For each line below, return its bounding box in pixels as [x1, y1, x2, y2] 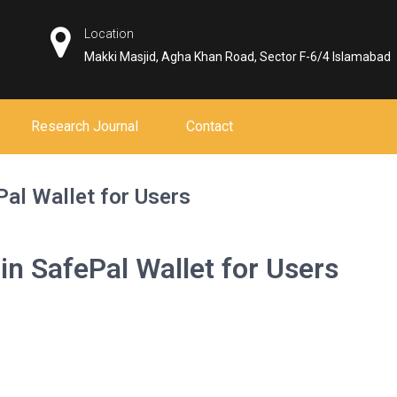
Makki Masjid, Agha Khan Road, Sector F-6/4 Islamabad [84, 50, 392, 64]
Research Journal [31, 118, 138, 135]
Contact [186, 118, 233, 135]
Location [84, 27, 135, 41]
